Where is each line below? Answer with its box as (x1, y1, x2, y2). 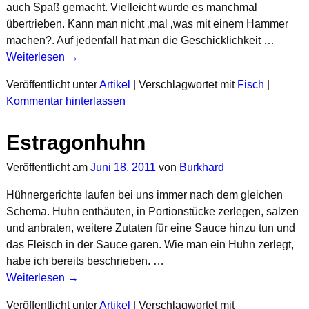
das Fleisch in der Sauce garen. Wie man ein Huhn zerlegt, (6, 238, 294, 250)
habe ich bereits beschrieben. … (6, 255, 164, 267)
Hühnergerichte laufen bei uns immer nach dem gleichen (6, 188, 283, 201)
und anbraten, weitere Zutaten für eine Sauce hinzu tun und (6, 221, 295, 234)
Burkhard (179, 161, 224, 173)
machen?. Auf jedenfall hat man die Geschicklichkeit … (6, 34, 275, 46)
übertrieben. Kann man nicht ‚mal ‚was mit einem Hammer (6, 17, 288, 30)
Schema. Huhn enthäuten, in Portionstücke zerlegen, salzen (6, 205, 299, 217)
